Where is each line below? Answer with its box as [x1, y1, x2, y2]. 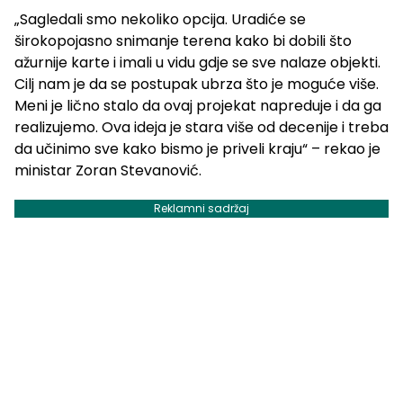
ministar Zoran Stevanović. [14, 160, 201, 182]
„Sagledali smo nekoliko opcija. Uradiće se [14, 9, 306, 31]
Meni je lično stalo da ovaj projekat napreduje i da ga [14, 95, 381, 117]
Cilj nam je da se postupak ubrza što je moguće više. [14, 74, 379, 95]
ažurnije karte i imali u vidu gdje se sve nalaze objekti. [14, 52, 381, 74]
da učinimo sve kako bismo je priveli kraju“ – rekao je [14, 139, 381, 160]
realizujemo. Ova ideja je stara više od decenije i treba [14, 117, 389, 139]
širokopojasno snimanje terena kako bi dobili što [14, 31, 352, 52]
